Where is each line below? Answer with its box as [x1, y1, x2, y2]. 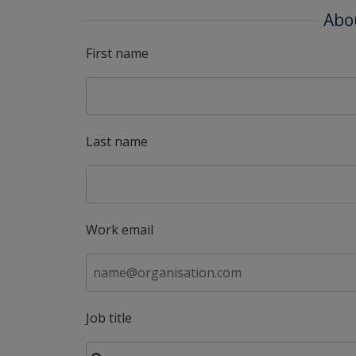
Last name [86, 133, 148, 150]
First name [86, 44, 149, 62]
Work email [86, 221, 153, 238]
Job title [86, 309, 132, 327]
